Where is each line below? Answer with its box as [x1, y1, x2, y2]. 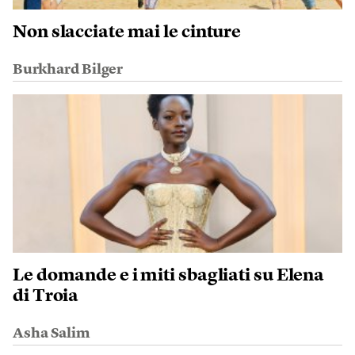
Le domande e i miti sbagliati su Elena [13, 266, 325, 284]
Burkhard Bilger [13, 62, 123, 77]
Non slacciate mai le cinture [13, 23, 242, 41]
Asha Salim [13, 326, 90, 341]
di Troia [13, 287, 79, 305]
